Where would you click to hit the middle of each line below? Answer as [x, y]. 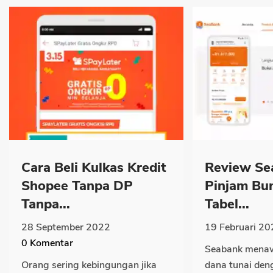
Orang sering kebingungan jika [89, 265]
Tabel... [227, 204]
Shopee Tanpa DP [77, 186]
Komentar [50, 243]
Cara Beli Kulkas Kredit [94, 167]
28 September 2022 [66, 227]
